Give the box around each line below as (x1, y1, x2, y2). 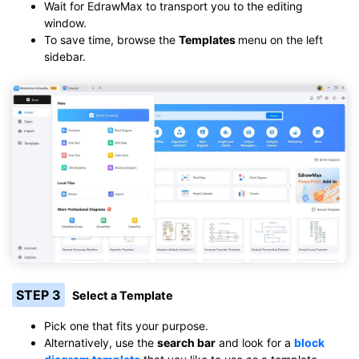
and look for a (216, 335, 294, 349)
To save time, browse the (44, 32, 179, 46)
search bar (157, 335, 216, 349)
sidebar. (44, 49, 86, 63)
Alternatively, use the (44, 335, 157, 349)
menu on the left (238, 32, 323, 46)
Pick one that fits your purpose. (44, 318, 208, 333)
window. (44, 15, 87, 30)
